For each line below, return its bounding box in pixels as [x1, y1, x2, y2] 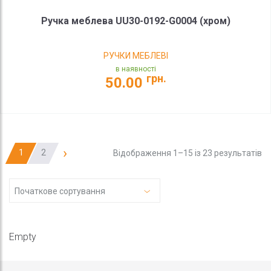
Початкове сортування [15, 186, 105, 197]
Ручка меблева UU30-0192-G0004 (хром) [41, 15, 230, 27]
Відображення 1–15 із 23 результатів [113, 148, 262, 158]
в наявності [115, 65, 156, 74]
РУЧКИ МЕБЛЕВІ [103, 51, 168, 61]
